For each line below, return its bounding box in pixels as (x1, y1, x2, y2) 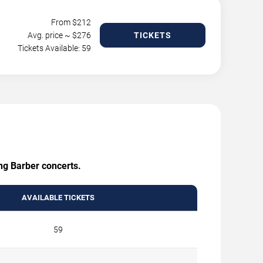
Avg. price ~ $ (28, 30, 77, 40)
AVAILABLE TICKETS (21, 193, 95, 202)
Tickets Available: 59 (18, 43, 91, 53)
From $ (51, 17, 77, 27)
